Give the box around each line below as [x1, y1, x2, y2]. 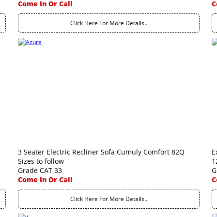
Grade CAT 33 [18, 166, 62, 175]
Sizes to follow [18, 156, 64, 166]
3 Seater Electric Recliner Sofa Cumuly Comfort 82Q [18, 147, 185, 156]
